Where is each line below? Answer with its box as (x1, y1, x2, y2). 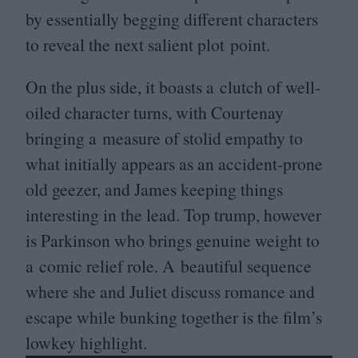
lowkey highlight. (26, 331, 147, 355)
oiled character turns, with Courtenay (26, 101, 284, 125)
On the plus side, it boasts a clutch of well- (26, 75, 320, 99)
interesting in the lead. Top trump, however (26, 203, 321, 227)
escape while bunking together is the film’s (26, 305, 322, 329)
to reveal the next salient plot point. (26, 32, 270, 56)
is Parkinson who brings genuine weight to (26, 229, 320, 253)
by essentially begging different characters (26, 6, 318, 30)
